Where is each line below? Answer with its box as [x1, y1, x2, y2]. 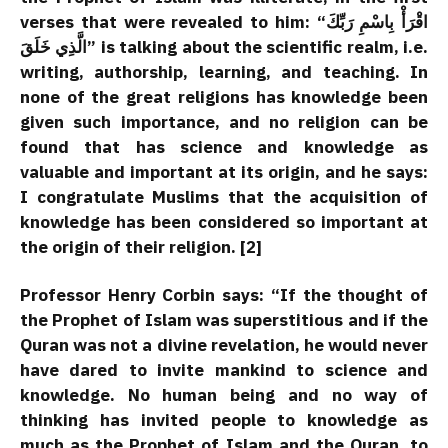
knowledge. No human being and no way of [20, 384, 428, 407]
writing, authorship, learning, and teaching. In [20, 61, 428, 84]
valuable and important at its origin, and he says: [20, 161, 428, 184]
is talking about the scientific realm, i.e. [96, 36, 428, 59]
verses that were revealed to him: [20, 11, 317, 34]
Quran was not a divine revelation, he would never [20, 334, 428, 357]
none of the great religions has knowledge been [20, 86, 428, 109]
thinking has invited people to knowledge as [20, 409, 428, 432]
